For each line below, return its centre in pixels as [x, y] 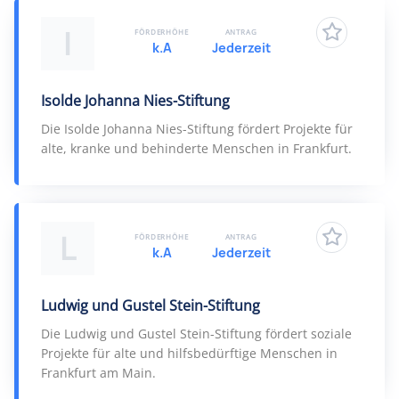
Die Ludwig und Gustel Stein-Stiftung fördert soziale [196, 334]
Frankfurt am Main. [98, 373]
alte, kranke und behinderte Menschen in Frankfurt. [196, 148]
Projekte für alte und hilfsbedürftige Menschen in [189, 353]
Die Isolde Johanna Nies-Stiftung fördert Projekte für [197, 129]
